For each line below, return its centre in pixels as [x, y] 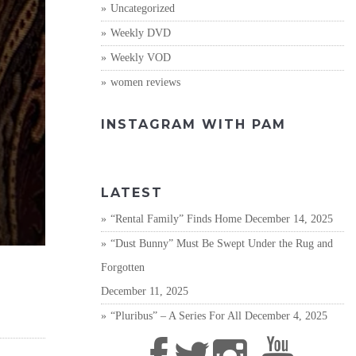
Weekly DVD [141, 33]
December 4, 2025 [286, 316]
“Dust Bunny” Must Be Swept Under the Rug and [222, 244]
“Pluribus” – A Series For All [176, 316]
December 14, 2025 [289, 219]
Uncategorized [143, 8]
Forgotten [123, 267]
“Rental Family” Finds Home [176, 219]
